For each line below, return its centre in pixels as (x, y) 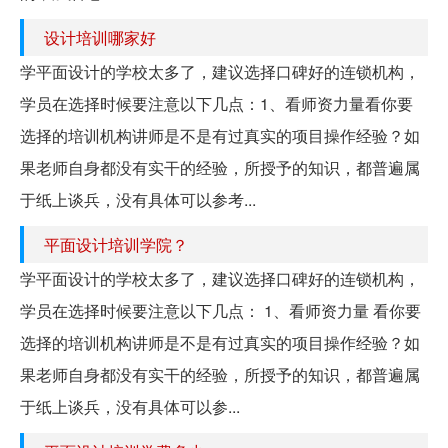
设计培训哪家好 (100, 38)
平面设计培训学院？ (116, 245)
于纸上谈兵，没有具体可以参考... (138, 200)
